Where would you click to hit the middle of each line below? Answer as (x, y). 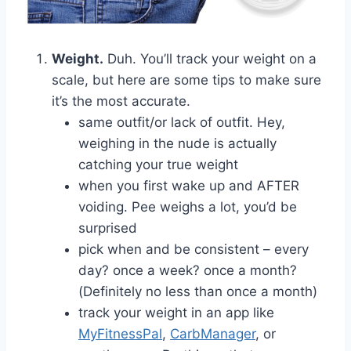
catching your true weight (158, 165)
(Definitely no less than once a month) (198, 292)
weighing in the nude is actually (177, 144)
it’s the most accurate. (121, 101)
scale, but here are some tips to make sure (186, 80)
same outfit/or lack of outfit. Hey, (182, 123)
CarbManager (213, 334)
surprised (108, 228)
